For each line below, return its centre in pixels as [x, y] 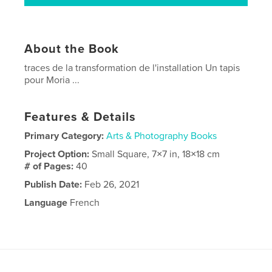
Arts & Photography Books [162, 136]
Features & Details [80, 117]
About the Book [72, 49]
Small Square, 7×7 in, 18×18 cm [156, 154]
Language [46, 202]
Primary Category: [64, 136]
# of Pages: [50, 166]
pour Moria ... [52, 80]
